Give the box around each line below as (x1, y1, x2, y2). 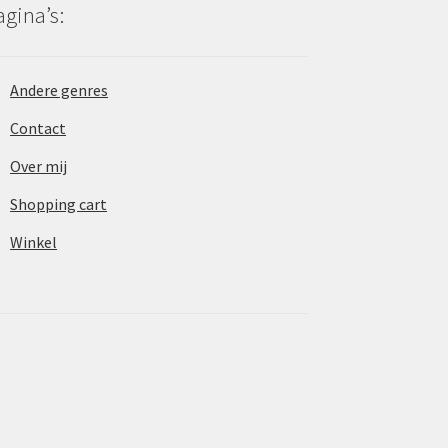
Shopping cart (10, 194, 108, 215)
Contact (10, 118, 67, 139)
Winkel (10, 232, 58, 253)
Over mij (10, 156, 68, 177)
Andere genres (10, 80, 109, 101)
